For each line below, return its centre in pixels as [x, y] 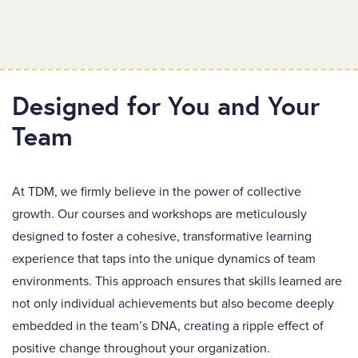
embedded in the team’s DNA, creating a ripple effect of [168, 326]
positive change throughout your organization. [141, 348]
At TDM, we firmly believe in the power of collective [157, 192]
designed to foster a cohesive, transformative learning [162, 237]
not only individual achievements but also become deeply [173, 304]
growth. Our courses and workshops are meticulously [159, 214]
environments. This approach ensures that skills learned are [177, 281]
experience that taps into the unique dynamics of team [164, 259]
